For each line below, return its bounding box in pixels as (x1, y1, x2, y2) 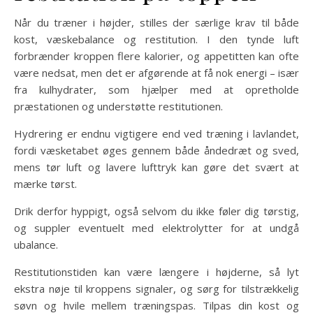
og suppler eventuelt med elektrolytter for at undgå (14, 221, 299, 235)
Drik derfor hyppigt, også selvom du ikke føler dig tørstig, (14, 204, 299, 218)
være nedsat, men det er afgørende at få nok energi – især (14, 66, 299, 80)
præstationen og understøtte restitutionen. (14, 99, 223, 113)
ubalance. (14, 238, 58, 252)
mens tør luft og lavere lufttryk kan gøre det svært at (14, 160, 299, 174)
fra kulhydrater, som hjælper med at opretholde (14, 82, 299, 96)
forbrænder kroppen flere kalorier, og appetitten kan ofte (14, 49, 299, 63)
